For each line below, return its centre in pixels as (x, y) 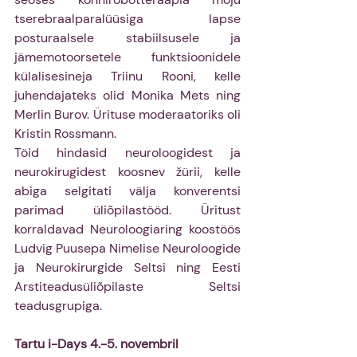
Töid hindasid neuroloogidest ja (127, 152)
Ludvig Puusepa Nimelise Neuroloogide (127, 248)
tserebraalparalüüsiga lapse (127, 18)
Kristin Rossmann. (65, 133)
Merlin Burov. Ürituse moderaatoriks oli (127, 114)
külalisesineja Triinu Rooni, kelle (127, 76)
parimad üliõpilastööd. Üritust (127, 210)
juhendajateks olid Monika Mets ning (127, 95)
